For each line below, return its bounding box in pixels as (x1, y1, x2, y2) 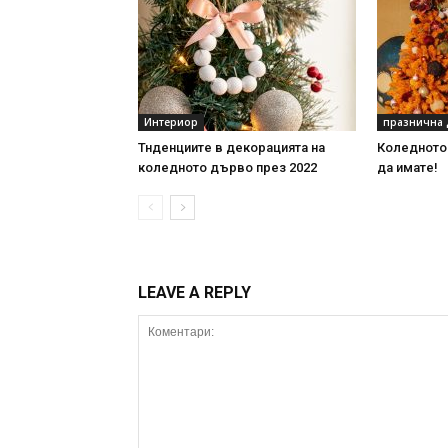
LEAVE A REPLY (138, 283, 251, 303)
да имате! (377, 160, 438, 176)
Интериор (144, 115, 198, 130)
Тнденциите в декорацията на (138, 140, 325, 156)
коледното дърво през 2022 (138, 160, 317, 176)
